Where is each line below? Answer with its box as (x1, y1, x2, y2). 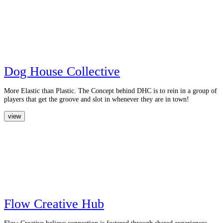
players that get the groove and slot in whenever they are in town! (4, 95, 189, 104)
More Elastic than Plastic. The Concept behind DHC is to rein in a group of (4, 87, 217, 95)
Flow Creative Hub (4, 196, 104, 211)
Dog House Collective (4, 64, 120, 79)
